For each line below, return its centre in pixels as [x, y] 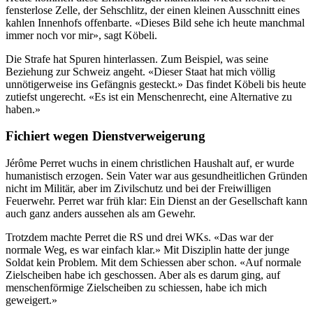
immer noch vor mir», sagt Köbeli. [81, 35]
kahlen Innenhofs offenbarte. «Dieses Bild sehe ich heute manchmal [155, 22]
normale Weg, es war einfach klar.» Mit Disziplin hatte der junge [147, 249]
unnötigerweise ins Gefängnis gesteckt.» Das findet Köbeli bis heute [156, 84]
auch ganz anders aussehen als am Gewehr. [101, 213]
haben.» [23, 109]
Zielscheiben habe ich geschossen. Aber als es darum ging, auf [143, 275]
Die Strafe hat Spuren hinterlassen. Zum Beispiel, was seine [137, 59]
